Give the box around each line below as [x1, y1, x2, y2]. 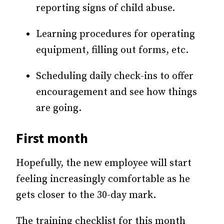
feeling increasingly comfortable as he [16, 173, 190, 186]
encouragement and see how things [36, 86, 197, 99]
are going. [36, 102, 81, 115]
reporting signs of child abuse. [36, 2, 175, 15]
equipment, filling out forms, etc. [36, 44, 188, 57]
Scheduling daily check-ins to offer [36, 70, 193, 83]
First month [16, 129, 88, 147]
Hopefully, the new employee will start [16, 157, 191, 170]
